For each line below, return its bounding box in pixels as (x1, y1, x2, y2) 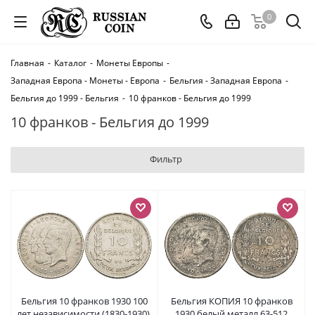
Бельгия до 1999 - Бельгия (11, 92, 119, 104)
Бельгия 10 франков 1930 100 (21, 295, 148, 307)
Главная (11, 57, 44, 69)
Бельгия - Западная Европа (169, 75, 282, 86)
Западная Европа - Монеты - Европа (11, 75, 160, 86)
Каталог (54, 57, 86, 69)
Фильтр (149, 153, 182, 165)
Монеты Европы (96, 57, 163, 69)
